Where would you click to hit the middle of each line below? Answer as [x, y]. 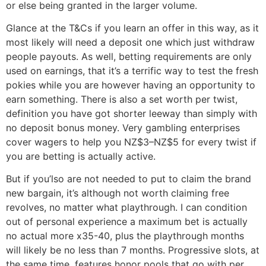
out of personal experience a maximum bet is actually [127, 222]
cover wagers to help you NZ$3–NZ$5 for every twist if [131, 142]
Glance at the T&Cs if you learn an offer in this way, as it [132, 28]
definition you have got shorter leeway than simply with [132, 114]
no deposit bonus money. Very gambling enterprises [123, 128]
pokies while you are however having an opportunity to [131, 85]
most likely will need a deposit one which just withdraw [130, 42]
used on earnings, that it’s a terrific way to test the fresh [132, 71]
